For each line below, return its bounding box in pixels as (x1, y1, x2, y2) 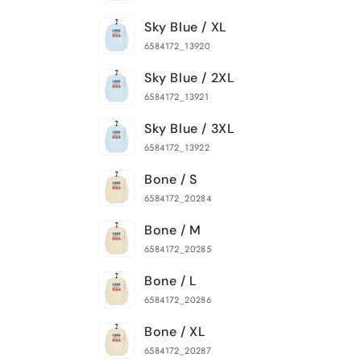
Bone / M (144, 222, 201, 239)
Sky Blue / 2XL (144, 69, 235, 86)
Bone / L (144, 272, 197, 289)
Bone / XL (144, 323, 206, 340)
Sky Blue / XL (144, 19, 227, 35)
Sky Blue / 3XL (144, 120, 235, 137)
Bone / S (144, 171, 197, 188)
